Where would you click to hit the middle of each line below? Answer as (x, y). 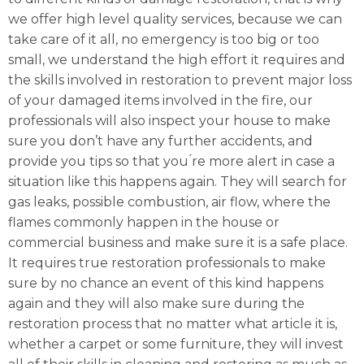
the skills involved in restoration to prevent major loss (180, 80)
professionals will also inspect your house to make (169, 121)
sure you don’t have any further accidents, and (160, 141)
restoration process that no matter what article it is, (173, 324)
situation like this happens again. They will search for (178, 182)
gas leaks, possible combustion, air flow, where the (169, 202)
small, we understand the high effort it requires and (177, 60)
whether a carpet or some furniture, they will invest (176, 344)
